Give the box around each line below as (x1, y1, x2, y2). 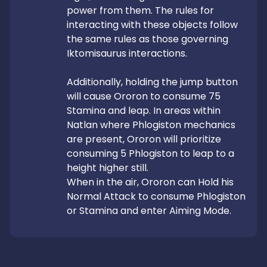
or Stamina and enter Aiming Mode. (67, 204, 231, 218)
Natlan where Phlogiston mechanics (67, 118, 235, 132)
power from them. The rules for (67, 4, 214, 17)
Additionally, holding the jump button (67, 75, 238, 89)
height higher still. (67, 161, 148, 175)
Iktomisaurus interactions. (67, 46, 187, 60)
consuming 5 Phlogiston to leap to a (67, 147, 234, 160)
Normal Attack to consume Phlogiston (67, 190, 246, 203)
